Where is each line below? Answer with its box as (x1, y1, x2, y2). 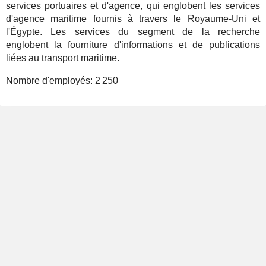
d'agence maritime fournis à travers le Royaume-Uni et (6, 14, 260, 24)
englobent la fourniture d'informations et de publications (6, 40, 260, 50)
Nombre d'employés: (6, 75, 95, 85)
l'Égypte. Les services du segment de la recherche (6, 27, 260, 37)
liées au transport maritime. (6, 53, 119, 63)
